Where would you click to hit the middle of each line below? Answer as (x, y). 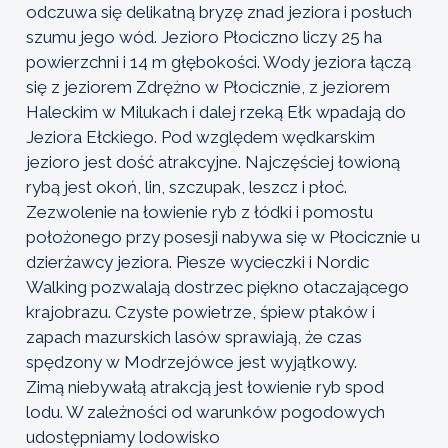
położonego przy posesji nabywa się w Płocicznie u (223, 236)
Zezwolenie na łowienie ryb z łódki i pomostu (199, 211)
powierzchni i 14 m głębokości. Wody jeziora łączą (218, 61)
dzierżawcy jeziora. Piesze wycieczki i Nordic (197, 261)
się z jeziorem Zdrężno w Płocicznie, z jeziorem (208, 86)
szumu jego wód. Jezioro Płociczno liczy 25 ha (204, 36)
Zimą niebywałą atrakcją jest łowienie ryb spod (205, 386)
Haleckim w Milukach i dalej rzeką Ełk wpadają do (216, 111)
